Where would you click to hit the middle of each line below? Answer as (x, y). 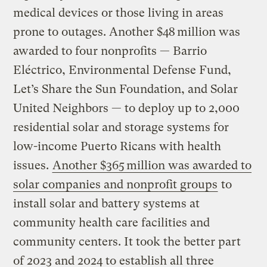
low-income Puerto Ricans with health (117, 146)
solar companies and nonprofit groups (116, 184)
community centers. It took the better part (127, 241)
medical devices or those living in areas (119, 13)
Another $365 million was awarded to (152, 165)
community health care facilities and (112, 222)
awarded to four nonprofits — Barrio (110, 51)
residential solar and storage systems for (121, 127)
